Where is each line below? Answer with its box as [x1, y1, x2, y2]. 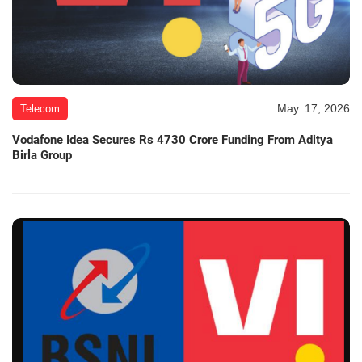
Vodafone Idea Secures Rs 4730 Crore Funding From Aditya [12, 132, 333, 147]
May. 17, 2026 [277, 101, 350, 115]
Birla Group [12, 147, 72, 162]
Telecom [20, 102, 60, 115]
